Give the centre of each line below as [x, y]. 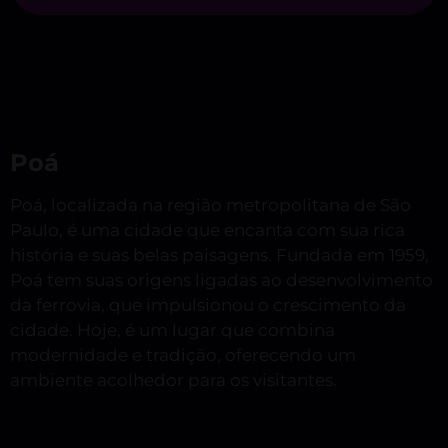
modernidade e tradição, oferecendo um [183, 355]
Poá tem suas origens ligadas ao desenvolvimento [221, 280]
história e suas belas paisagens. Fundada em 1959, [219, 255]
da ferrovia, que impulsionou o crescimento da [208, 305]
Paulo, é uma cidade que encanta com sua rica [207, 230]
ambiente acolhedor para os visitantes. [173, 380]
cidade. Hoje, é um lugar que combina [172, 330]
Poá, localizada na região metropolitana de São [210, 205]
